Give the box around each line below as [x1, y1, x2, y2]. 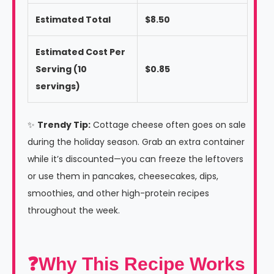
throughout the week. [28, 204, 120, 217]
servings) [35, 80, 80, 92]
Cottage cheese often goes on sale [91, 118, 246, 131]
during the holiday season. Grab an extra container [28, 135, 245, 148]
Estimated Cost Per [35, 45, 125, 58]
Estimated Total [35, 13, 111, 26]
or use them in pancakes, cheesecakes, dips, [28, 169, 218, 182]
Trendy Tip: [37, 118, 91, 131]
